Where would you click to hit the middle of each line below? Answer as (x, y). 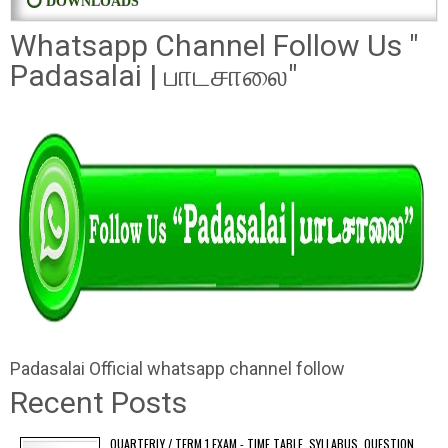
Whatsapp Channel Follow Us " (214, 45)
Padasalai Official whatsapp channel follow (177, 368)
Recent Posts (98, 402)
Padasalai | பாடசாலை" (154, 75)
